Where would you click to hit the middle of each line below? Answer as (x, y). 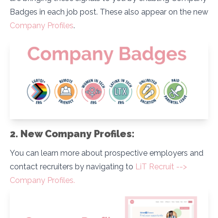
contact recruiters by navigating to (73, 167)
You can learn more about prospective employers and (107, 153)
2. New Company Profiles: (72, 134)
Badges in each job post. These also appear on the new (109, 12)
